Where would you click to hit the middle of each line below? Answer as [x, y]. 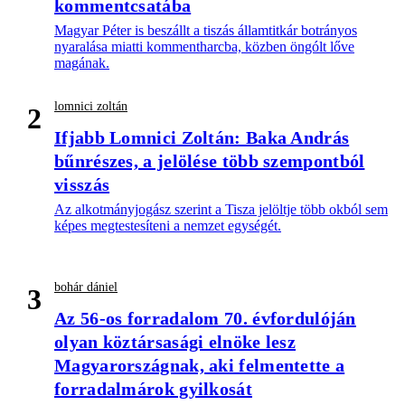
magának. [82, 63]
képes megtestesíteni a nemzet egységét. [168, 226]
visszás [82, 185]
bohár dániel [86, 287]
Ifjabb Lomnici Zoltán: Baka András [202, 138]
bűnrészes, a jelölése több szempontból [210, 161]
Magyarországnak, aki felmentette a [200, 366]
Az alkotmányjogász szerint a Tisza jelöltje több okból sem [221, 210]
